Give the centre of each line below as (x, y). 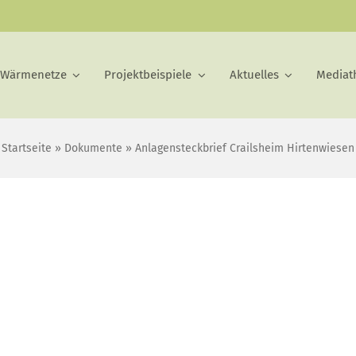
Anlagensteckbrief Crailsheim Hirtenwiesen (245, 149)
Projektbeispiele (148, 75)
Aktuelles (254, 75)
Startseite (27, 149)
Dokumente (93, 149)
